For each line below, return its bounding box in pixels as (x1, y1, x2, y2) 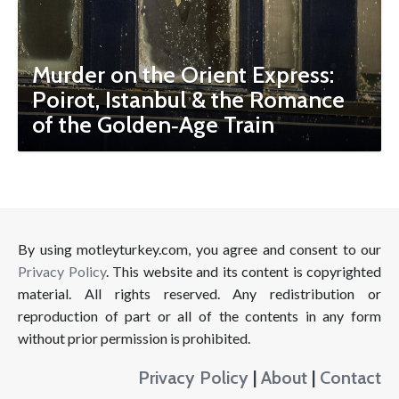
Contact (320, 366, 381, 388)
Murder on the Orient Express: (32, 61, 334, 89)
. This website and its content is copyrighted (105, 263, 381, 280)
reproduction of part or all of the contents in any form (18, 307, 381, 324)
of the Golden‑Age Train (32, 110, 274, 139)
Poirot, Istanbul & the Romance (32, 85, 345, 114)
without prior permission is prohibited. (18, 330, 250, 346)
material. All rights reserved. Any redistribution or (18, 285, 381, 302)
